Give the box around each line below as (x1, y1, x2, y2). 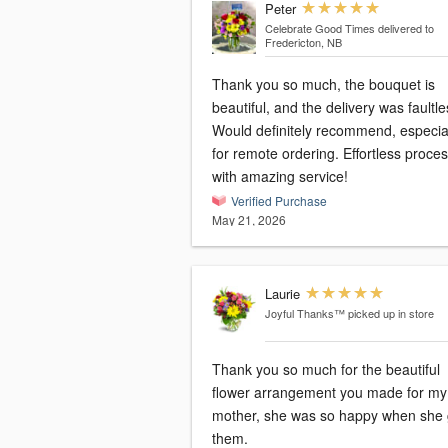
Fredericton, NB (264, 34, 342, 51)
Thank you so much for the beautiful (212, 359, 440, 380)
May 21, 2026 (212, 211, 286, 229)
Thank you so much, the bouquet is (212, 74, 435, 95)
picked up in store (347, 305, 434, 322)
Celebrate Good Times (264, 20, 375, 37)
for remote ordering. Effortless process (212, 143, 343, 164)
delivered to (377, 20, 434, 37)
